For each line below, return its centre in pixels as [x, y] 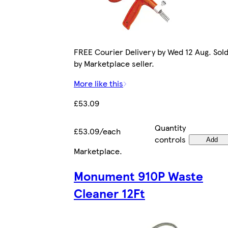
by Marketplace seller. [114, 64]
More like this [98, 83]
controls [170, 139]
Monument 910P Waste [138, 176]
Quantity [170, 128]
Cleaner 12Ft [109, 193]
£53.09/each [97, 131]
